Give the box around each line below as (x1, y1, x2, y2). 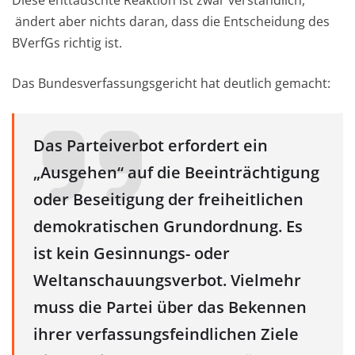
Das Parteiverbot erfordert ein (33, 135, 268, 157)
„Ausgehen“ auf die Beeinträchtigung (33, 162, 319, 184)
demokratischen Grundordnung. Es (33, 216, 303, 238)
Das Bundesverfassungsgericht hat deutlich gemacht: (12, 74, 330, 93)
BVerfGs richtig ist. (12, 34, 122, 52)
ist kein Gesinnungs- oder (33, 242, 230, 265)
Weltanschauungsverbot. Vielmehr (33, 269, 301, 292)
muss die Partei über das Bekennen (33, 296, 307, 319)
